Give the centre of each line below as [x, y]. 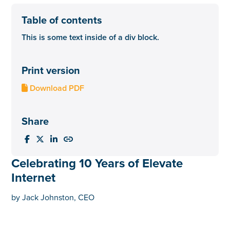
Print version [51, 70]
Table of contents [62, 20]
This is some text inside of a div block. [91, 37]
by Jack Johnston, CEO [53, 197]
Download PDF [56, 88]
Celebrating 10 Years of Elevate [97, 163]
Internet [34, 177]
